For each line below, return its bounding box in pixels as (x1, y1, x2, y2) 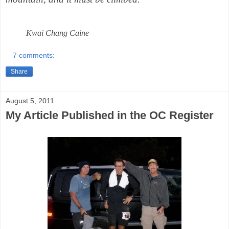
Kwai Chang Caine (6, 29, 89, 38)
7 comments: (13, 51, 55, 59)
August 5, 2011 (6, 96, 54, 105)
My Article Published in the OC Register (6, 108, 214, 122)
